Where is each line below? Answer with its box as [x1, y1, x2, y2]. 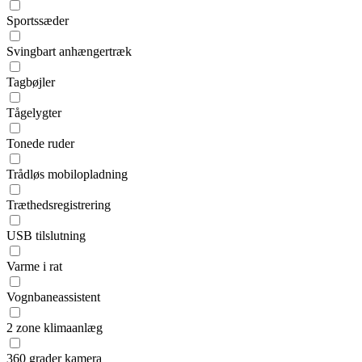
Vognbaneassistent [6, 290, 100, 305]
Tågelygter [6, 106, 61, 120]
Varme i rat [6, 259, 62, 274]
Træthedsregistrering [6, 198, 111, 213]
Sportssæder [6, 14, 69, 28]
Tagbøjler [6, 75, 55, 90]
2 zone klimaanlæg [6, 321, 103, 335]
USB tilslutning [6, 229, 86, 243]
